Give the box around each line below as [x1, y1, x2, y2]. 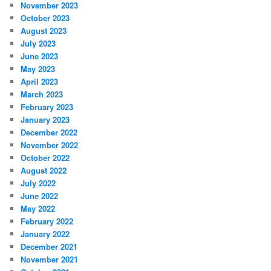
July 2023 [21, 37, 56, 49]
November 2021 [21, 253, 79, 265]
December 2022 [21, 126, 78, 138]
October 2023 [21, 11, 70, 24]
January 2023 [21, 113, 70, 125]
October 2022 [21, 151, 70, 163]
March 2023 [21, 88, 64, 100]
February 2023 [21, 100, 74, 113]
